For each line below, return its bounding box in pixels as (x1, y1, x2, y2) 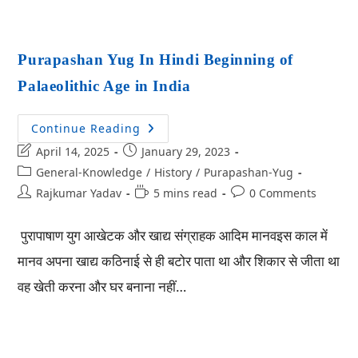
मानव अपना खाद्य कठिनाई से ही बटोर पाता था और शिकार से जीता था (18, 252, 340, 270)
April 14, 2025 (36, 144, 110, 159)
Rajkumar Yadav (36, 185, 122, 201)
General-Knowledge (36, 165, 143, 180)
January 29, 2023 (141, 144, 231, 159)
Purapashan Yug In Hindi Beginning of (18, 51, 294, 68)
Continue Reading (31, 121, 141, 136)
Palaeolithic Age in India (18, 78, 191, 94)
